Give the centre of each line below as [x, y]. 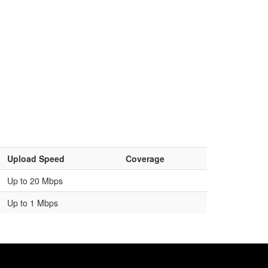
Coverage [145, 159]
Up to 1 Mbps [33, 203]
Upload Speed [36, 159]
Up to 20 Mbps [35, 181]
